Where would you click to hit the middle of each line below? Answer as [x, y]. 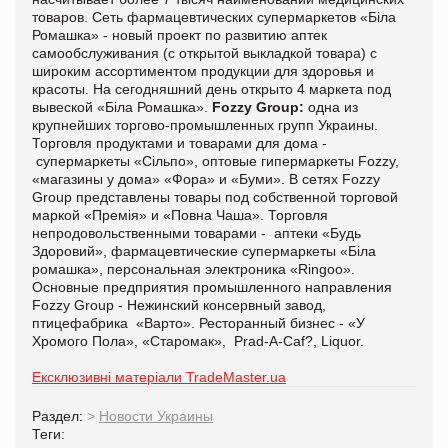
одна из [331, 106]
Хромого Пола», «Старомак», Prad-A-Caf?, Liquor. [198, 340]
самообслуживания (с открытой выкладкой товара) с [204, 52]
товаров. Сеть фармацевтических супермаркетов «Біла [214, 16]
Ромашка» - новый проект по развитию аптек [179, 34]
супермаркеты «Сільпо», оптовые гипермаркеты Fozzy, [215, 160]
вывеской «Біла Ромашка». [122, 106]
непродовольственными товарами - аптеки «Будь [196, 232]
